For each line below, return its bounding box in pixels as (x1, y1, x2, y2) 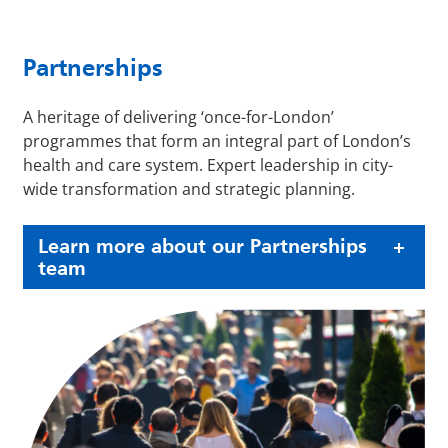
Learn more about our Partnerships (38, 233, 367, 258)
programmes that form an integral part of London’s (23, 129, 411, 152)
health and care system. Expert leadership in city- (23, 153, 393, 176)
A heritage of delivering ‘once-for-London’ (23, 105, 334, 128)
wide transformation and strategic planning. (23, 177, 355, 200)
